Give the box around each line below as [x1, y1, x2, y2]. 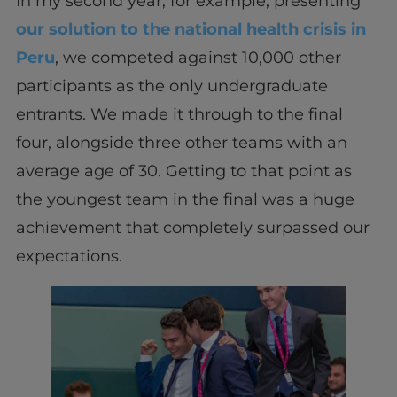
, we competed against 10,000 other [54, 48, 341, 68]
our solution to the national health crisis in [15, 19, 366, 40]
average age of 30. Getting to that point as [15, 161, 352, 182]
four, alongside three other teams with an [15, 133, 347, 153]
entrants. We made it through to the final [15, 105, 343, 125]
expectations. [15, 246, 122, 267]
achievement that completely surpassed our [15, 218, 370, 238]
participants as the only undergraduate [15, 76, 328, 97]
